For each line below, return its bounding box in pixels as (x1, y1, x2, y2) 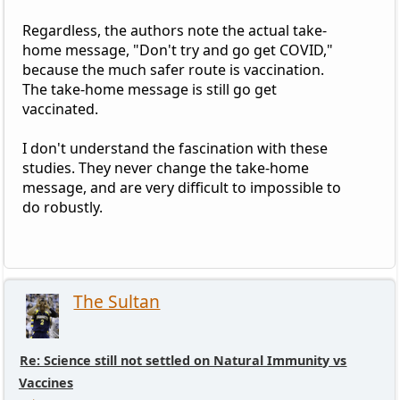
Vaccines (18, 374, 73, 392)
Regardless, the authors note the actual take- (21, 21, 327, 41)
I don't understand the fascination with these (21, 138, 328, 159)
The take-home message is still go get (21, 79, 277, 100)
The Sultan (73, 289, 161, 314)
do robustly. (21, 197, 103, 218)
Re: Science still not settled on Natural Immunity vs (20, 352, 347, 370)
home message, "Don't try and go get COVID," (21, 40, 333, 61)
